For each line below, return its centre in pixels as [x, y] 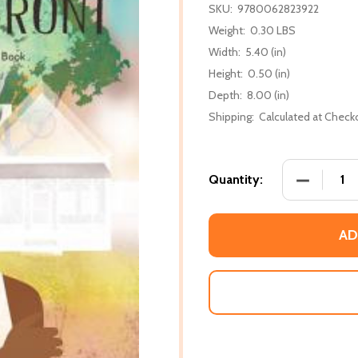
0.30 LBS [273, 30]
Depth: [225, 95]
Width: [225, 52]
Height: [226, 73]
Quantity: [236, 179]
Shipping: [231, 116]
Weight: [227, 30]
